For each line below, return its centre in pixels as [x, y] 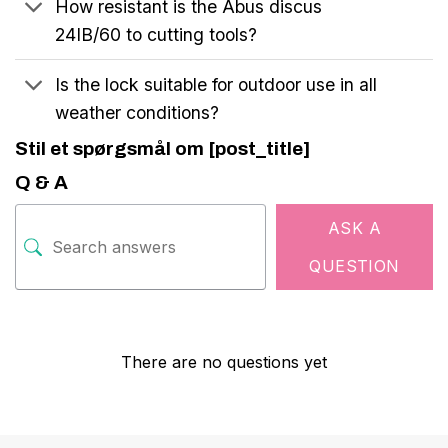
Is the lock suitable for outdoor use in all [216, 84]
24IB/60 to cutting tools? [156, 34]
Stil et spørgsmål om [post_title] [163, 149]
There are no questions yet [224, 362]
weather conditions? [137, 112]
